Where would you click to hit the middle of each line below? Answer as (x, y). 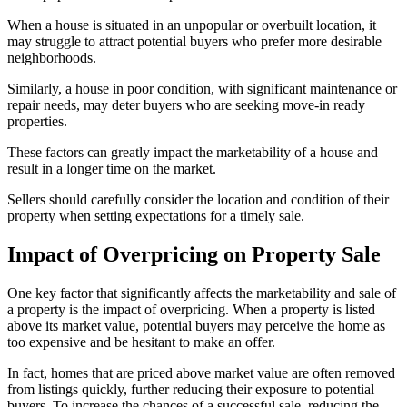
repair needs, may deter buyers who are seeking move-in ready (186, 105)
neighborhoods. (52, 58)
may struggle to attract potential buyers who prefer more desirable (194, 42)
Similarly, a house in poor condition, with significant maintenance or (202, 89)
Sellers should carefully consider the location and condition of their (198, 200)
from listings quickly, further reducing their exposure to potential (191, 389)
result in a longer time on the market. (112, 169)
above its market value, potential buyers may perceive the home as (196, 325)
